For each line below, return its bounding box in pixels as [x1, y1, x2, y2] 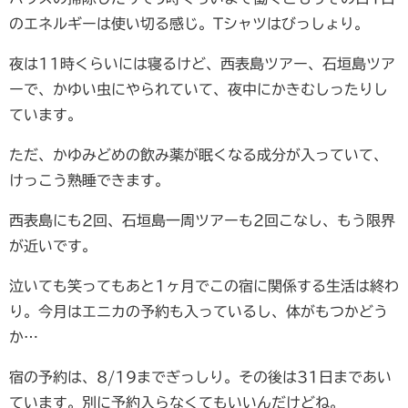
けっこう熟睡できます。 [9, 172, 169, 188]
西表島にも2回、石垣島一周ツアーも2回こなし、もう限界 [9, 212, 395, 228]
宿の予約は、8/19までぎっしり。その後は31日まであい [9, 369, 392, 384]
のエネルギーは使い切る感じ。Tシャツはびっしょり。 [9, 15, 369, 31]
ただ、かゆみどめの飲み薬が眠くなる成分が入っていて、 [9, 147, 388, 162]
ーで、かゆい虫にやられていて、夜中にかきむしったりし [9, 81, 388, 97]
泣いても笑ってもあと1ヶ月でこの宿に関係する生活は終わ [9, 278, 399, 293]
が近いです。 [9, 238, 97, 253]
